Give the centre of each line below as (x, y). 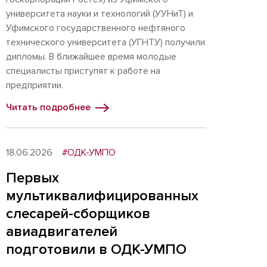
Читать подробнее (48, 107)
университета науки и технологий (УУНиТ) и (100, 14)
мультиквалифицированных (102, 196)
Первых (32, 178)
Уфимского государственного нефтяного (96, 28)
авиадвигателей (62, 232)
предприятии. (35, 85)
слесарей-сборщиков (78, 214)
